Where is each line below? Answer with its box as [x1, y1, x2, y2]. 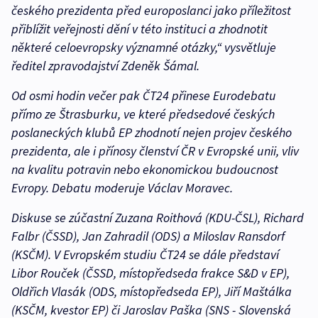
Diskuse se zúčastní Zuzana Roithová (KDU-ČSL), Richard [11, 209, 304, 226]
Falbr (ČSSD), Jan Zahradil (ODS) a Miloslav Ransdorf [11, 228, 285, 245]
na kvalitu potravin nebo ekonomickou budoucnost [11, 161, 278, 178]
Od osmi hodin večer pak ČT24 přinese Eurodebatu [11, 87, 276, 104]
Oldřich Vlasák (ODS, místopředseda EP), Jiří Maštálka [11, 283, 292, 300]
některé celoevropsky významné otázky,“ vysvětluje [11, 39, 276, 56]
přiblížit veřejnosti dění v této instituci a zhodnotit [11, 21, 268, 38]
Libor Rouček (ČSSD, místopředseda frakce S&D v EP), [11, 265, 290, 282]
